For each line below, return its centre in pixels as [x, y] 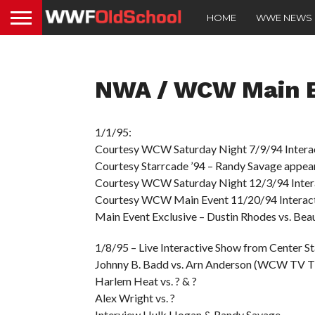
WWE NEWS [284, 17]
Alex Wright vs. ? [135, 298]
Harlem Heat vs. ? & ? [146, 281]
